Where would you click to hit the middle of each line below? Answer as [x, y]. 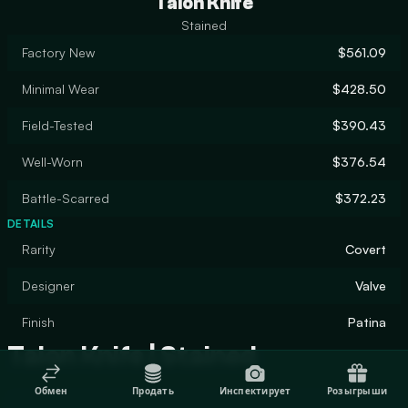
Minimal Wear [61, 89]
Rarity [39, 249]
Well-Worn [52, 162]
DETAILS [31, 224]
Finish [38, 322]
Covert [366, 249]
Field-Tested [57, 125]
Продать [153, 390]
